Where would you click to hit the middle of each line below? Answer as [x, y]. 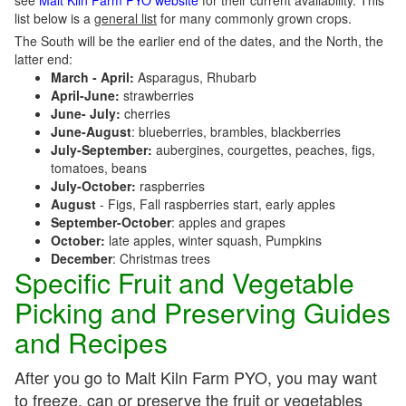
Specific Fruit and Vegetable [184, 282]
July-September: [103, 150]
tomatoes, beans [99, 168]
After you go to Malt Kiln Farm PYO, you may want [196, 377]
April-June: [85, 95]
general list [126, 18]
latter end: [43, 59]
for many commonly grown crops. [254, 18]
